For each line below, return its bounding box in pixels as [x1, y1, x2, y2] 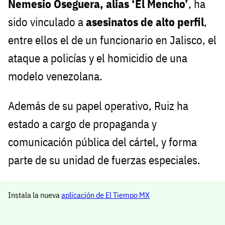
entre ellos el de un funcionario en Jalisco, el [8, 33, 216, 48]
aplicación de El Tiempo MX [61, 189, 150, 200]
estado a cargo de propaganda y [8, 117, 157, 131]
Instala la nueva [8, 189, 61, 200]
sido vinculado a [8, 15, 86, 30]
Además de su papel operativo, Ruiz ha [8, 98, 188, 113]
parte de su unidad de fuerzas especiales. [8, 153, 200, 167]
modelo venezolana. [8, 69, 102, 84]
